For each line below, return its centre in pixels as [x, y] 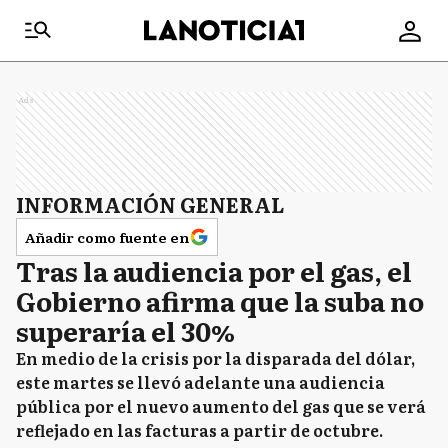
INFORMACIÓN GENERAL [150, 204]
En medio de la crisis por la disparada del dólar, [215, 358]
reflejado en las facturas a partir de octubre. [199, 430]
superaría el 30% [125, 330]
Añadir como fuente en [107, 237]
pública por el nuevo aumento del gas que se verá [221, 406]
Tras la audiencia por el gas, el [214, 270]
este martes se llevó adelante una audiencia [200, 382]
